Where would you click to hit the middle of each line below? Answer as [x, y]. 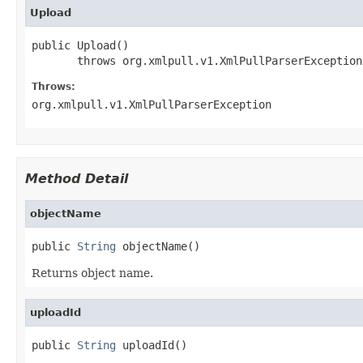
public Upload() [80, 45]
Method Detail [77, 178]
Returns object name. [92, 273]
